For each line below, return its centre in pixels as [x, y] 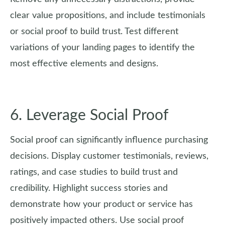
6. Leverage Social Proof [89, 116]
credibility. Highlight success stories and [89, 188]
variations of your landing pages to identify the [102, 48]
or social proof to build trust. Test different [94, 32]
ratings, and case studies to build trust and [94, 172]
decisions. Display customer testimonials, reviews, [109, 156]
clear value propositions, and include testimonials [108, 16]
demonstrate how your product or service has [101, 204]
